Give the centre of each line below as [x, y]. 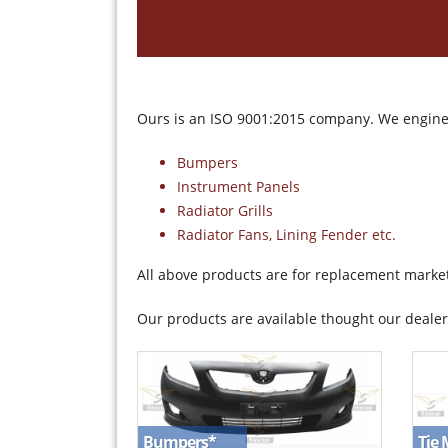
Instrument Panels [238, 186]
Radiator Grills [225, 210]
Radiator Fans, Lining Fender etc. [286, 234]
